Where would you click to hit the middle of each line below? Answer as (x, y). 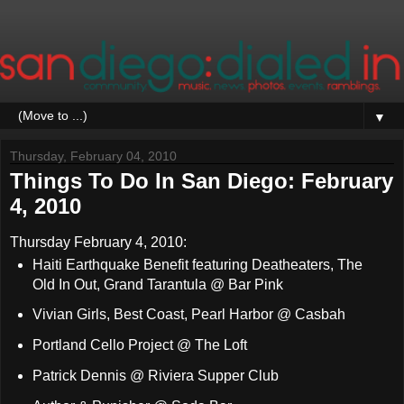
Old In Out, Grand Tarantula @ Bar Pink (157, 284)
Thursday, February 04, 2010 (93, 156)
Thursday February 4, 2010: (98, 242)
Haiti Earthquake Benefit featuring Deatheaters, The (197, 264)
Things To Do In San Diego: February (202, 180)
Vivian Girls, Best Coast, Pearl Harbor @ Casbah (188, 315)
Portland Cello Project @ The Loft (139, 345)
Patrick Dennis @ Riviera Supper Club (155, 376)
